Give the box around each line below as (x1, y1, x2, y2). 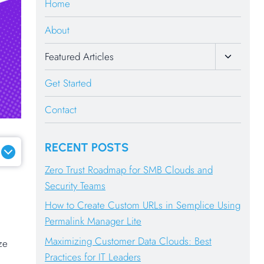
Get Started (45, 75, 91, 90)
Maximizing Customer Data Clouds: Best (45, 234, 212, 249)
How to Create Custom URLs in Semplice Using (45, 198, 240, 213)
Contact (45, 102, 77, 117)
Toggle (222, 48, 256, 62)
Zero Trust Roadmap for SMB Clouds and (45, 162, 213, 177)
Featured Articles (45, 49, 114, 64)
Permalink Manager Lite (45, 214, 141, 229)
